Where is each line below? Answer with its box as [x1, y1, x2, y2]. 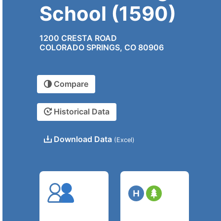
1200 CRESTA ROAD [39, 33, 117, 43]
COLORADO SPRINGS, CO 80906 [39, 42, 164, 53]
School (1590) [39, 1, 176, 26]
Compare [52, 79, 88, 89]
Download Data [52, 134, 114, 145]
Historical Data [52, 107, 110, 117]
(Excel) [114, 136, 135, 144]
